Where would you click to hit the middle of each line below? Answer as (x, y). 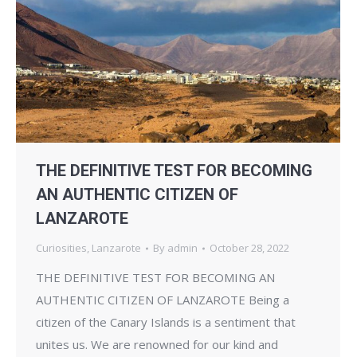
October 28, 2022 (249, 248)
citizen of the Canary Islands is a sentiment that (166, 322)
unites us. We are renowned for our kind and (157, 345)
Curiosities (61, 248)
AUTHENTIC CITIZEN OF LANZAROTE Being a (163, 300)
